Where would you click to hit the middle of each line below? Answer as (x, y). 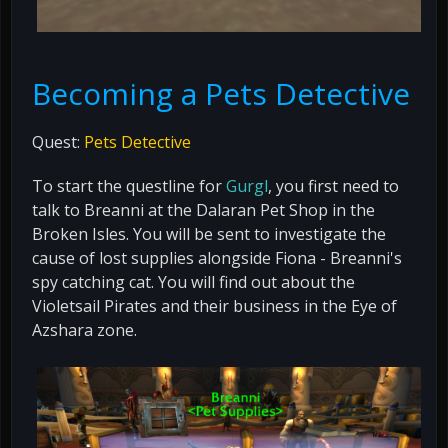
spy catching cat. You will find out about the (193, 281)
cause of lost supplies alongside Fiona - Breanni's (217, 257)
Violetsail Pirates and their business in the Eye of (214, 305)
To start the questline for (129, 185)
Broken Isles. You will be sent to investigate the (209, 233)
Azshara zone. (84, 329)
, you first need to (333, 185)
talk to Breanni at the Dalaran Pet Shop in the (203, 209)
